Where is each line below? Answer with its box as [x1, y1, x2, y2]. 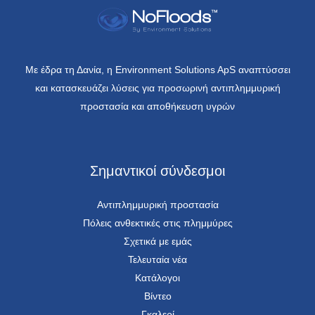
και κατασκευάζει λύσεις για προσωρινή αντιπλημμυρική [34, 82, 281, 94]
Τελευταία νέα [128, 254, 187, 265]
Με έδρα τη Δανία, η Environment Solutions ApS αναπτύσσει [25, 63, 290, 75]
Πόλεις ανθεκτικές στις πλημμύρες [82, 217, 233, 229]
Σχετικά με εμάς [123, 236, 192, 247]
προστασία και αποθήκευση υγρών [80, 100, 235, 112]
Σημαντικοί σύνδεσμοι [90, 163, 225, 179]
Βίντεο [143, 290, 172, 302]
